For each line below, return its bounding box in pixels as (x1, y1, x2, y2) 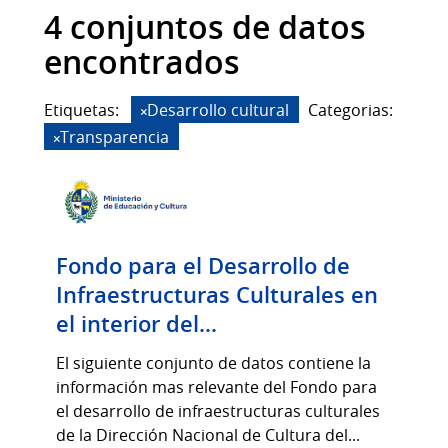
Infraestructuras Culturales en (56, 280, 378, 311)
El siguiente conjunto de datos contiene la (56, 352, 371, 375)
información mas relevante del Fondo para (56, 376, 377, 399)
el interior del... (56, 309, 217, 340)
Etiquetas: (44, 99, 119, 122)
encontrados (44, 40, 240, 85)
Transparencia (60, 126, 169, 149)
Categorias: (308, 99, 393, 122)
